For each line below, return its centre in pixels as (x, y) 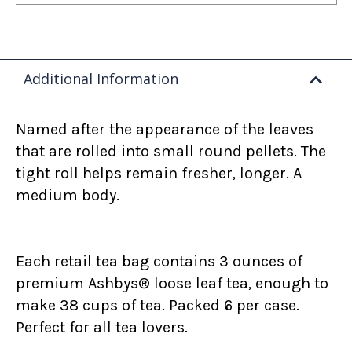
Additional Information (101, 79)
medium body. (68, 196)
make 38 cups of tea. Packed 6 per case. (158, 306)
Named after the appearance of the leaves (165, 130)
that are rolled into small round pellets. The (171, 152)
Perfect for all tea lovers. (102, 328)
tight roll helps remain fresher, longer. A (159, 174)
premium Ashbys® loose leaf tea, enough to (172, 284)
